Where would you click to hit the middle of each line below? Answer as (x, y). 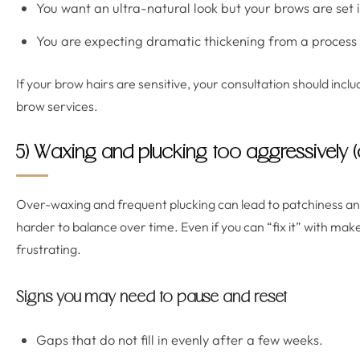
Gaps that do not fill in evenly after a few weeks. (180, 340)
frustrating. (49, 249)
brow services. (57, 106)
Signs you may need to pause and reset (151, 298)
